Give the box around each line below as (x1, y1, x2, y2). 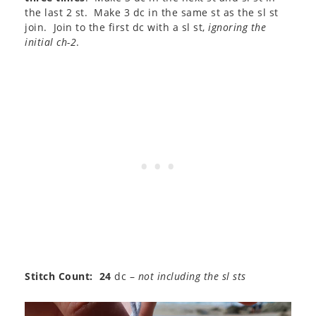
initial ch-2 (25, 35, 76, 49)
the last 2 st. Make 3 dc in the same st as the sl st (25, 6, 279, 20)
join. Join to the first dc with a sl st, (25, 20, 208, 35)
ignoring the (208, 20, 266, 35)
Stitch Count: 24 (25, 269, 111, 284)
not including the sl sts (138, 269, 246, 284)
